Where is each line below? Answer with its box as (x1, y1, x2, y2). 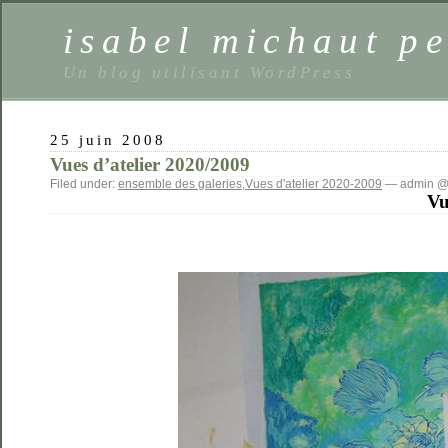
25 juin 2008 (50, 131, 167, 148)
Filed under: (50, 177, 118, 191)
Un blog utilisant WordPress (63, 62, 356, 82)
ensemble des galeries (118, 177, 242, 191)
